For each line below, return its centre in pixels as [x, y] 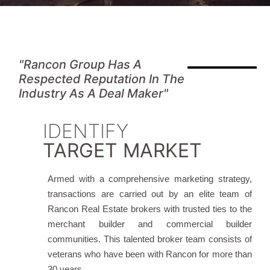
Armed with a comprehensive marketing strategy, [150, 179]
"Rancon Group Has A [80, 64]
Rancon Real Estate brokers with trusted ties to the [150, 209]
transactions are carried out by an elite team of [150, 194]
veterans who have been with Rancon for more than [150, 254]
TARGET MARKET [122, 151]
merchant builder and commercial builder [150, 224]
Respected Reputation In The [102, 79]
